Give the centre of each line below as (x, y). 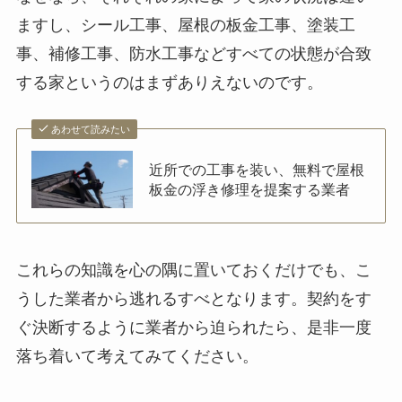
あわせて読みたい (91, 130)
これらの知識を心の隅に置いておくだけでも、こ (193, 271)
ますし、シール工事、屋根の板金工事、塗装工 (185, 25)
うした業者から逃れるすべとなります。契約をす (193, 299)
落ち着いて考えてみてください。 (137, 357)
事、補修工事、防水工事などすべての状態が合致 (193, 53)
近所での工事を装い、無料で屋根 (257, 170)
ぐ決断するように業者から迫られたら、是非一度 (193, 328)
